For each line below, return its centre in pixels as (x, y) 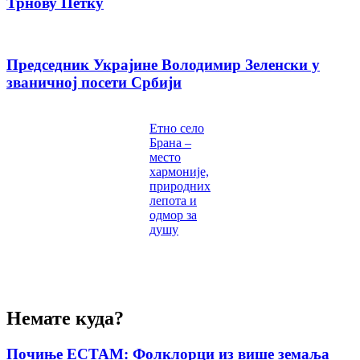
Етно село (177, 128)
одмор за (173, 215)
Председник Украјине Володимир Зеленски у (163, 65)
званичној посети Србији (94, 83)
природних (180, 186)
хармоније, (179, 171)
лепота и (173, 200)
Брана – (170, 142)
